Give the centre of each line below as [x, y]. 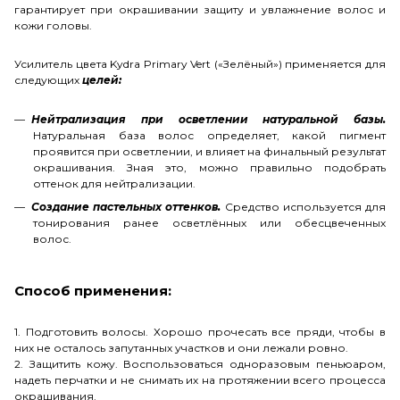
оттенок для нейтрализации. [116, 183]
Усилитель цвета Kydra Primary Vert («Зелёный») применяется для [200, 63]
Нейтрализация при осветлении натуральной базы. [208, 119]
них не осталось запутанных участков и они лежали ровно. [183, 347]
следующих [48, 79]
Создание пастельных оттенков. [128, 206]
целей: [102, 79]
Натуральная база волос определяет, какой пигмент [209, 135]
